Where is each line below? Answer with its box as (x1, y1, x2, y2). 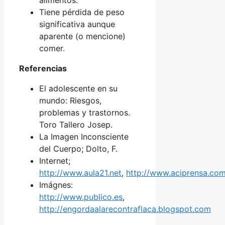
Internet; (39, 155, 70, 166)
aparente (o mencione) (39, 31, 126, 41)
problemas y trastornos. (39, 107, 130, 118)
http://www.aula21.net (39, 167, 122, 178)
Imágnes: (39, 179, 73, 190)
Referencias (19, 63, 67, 73)
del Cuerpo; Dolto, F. (39, 143, 118, 154)
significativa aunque (39, 19, 115, 29)
